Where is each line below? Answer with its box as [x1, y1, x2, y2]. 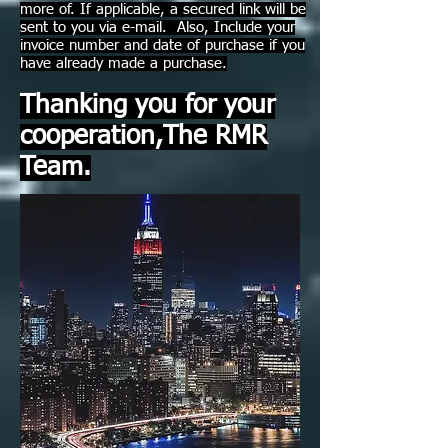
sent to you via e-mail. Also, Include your [20, 20, 295, 35]
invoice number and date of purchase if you [20, 38, 305, 53]
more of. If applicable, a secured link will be [20, 2, 306, 17]
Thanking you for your [20, 93, 275, 119]
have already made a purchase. [20, 56, 227, 71]
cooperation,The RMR [20, 124, 267, 150]
